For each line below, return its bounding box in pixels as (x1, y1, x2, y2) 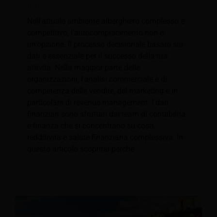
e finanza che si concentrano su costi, (27, 121, 155, 131)
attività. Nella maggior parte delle (27, 63, 140, 73)
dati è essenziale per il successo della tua (27, 51, 168, 61)
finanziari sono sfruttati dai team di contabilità (27, 109, 186, 119)
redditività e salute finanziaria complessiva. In (27, 133, 183, 142)
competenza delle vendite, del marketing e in (27, 86, 178, 96)
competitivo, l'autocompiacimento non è (27, 28, 164, 38)
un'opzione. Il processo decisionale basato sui (27, 40, 183, 49)
